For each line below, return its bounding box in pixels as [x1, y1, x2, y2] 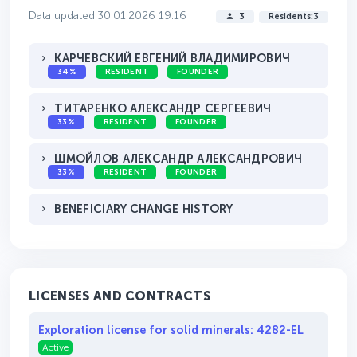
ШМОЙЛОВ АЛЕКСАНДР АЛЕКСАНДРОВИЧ [54, 151, 303, 167]
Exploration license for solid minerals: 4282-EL [38, 323, 304, 338]
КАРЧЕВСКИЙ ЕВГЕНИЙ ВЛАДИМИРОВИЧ [54, 51, 291, 66]
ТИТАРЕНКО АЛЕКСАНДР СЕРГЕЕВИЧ [54, 101, 272, 116]
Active [41, 342, 69, 354]
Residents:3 [269, 11, 319, 22]
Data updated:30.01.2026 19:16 [29, 9, 186, 23]
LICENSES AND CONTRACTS [29, 288, 211, 304]
